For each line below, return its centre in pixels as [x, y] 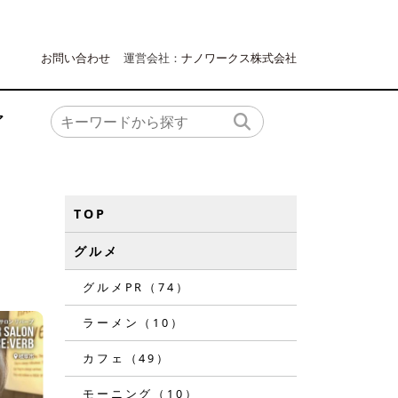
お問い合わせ [76, 58]
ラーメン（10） [134, 322]
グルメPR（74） [136, 287]
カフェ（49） [127, 358]
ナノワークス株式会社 [239, 58]
